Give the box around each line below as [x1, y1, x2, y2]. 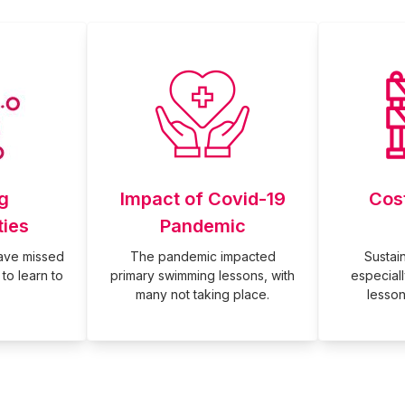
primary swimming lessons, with [110, 268, 295, 283]
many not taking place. [136, 287, 269, 302]
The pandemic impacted [129, 249, 276, 264]
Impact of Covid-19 [119, 188, 286, 210]
